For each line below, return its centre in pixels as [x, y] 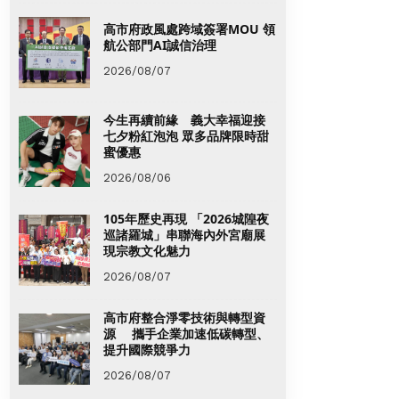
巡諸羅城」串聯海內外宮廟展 [184, 234]
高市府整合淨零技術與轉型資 [184, 317]
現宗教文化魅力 [147, 250]
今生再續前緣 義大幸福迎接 [184, 119]
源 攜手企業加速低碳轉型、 [186, 333]
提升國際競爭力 [147, 349]
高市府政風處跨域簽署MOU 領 [189, 28]
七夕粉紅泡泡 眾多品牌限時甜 [186, 135]
